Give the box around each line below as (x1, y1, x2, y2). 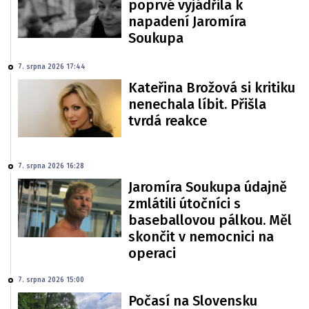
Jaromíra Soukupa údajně (128, 179, 287, 196)
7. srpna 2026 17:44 (18, 63, 86, 71)
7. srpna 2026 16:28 (18, 162, 84, 171)
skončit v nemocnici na (128, 228, 274, 246)
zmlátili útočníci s (128, 195, 241, 212)
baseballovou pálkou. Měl (128, 212, 292, 229)
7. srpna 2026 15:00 (18, 276, 84, 285)
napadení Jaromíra (128, 12, 246, 30)
